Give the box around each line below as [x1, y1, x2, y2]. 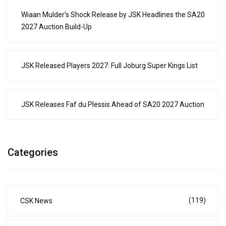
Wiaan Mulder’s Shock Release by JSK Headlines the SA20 [21, 11, 205, 19]
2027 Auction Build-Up [21, 23, 92, 31]
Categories [8, 146, 58, 159]
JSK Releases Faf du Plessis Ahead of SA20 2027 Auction [21, 100, 204, 109]
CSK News [20, 197, 52, 205]
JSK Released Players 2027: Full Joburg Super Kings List [21, 62, 198, 70]
